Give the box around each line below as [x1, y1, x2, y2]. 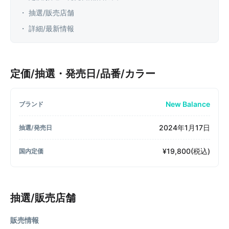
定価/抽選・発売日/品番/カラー [10, 67, 155, 80]
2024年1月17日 [159, 123, 210, 132]
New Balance [166, 100, 210, 108]
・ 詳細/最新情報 [19, 24, 74, 33]
